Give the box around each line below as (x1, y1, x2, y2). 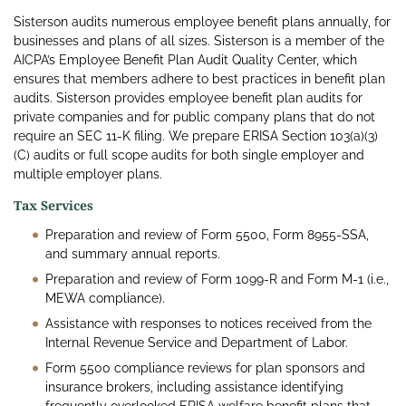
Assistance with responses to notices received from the (45, 316, 372, 332)
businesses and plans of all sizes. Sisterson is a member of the (14, 34, 384, 49)
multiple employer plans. (14, 167, 162, 182)
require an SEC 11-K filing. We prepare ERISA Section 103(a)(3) (14, 129, 378, 144)
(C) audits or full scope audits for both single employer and (14, 148, 364, 163)
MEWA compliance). (45, 291, 165, 306)
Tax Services (14, 197, 93, 215)
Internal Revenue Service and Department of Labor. (45, 335, 348, 351)
